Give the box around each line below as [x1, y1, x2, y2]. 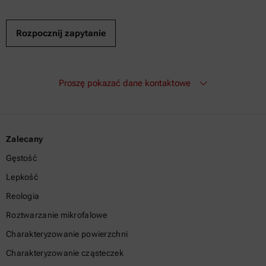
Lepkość [6, 172, 38, 182]
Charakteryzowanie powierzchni [6, 229, 128, 239]
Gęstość [6, 153, 37, 163]
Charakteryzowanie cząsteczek [6, 248, 123, 258]
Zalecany [6, 134, 43, 144]
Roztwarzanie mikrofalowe [6, 210, 107, 220]
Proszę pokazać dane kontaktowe [58, 78, 193, 88]
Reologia [6, 191, 40, 201]
